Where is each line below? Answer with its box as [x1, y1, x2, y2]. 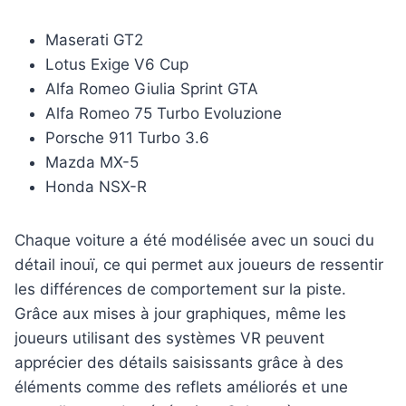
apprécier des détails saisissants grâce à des [14, 353, 343, 372]
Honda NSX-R [45, 178, 147, 197]
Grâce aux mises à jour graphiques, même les [14, 304, 346, 324]
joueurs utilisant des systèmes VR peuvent [14, 329, 324, 348]
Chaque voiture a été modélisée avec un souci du [14, 231, 374, 250]
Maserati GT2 [45, 31, 143, 50]
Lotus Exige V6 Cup [45, 55, 188, 74]
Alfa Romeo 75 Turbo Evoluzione [45, 104, 282, 123]
